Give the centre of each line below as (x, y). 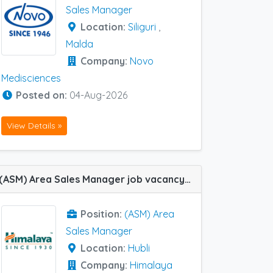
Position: (102, 214)
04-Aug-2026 (98, 95)
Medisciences (31, 78)
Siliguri (142, 27)
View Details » (34, 125)
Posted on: (43, 95)
